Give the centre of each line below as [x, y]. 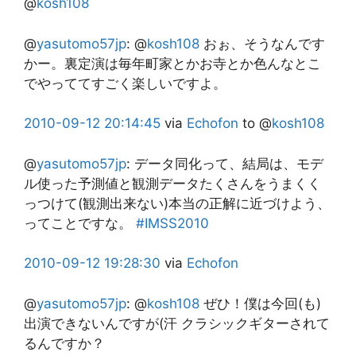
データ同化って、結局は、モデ [229, 163]
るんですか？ [64, 343]
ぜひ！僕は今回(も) [260, 303]
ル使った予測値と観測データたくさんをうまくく [172, 183]
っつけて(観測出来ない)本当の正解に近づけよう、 [177, 203]
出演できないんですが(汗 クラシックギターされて [177, 323]
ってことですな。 [80, 223]
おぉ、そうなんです [262, 43]
